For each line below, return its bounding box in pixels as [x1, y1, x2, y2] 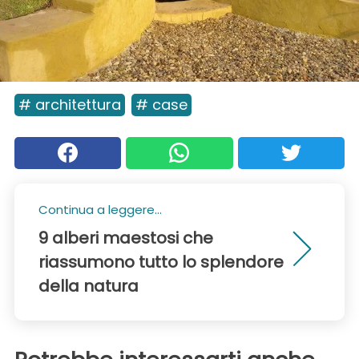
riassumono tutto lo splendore [38, 250, 284, 273]
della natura [38, 274, 139, 297]
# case [135, 94, 188, 115]
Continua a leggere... [38, 200, 162, 218]
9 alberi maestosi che [38, 226, 213, 249]
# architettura [18, 94, 121, 115]
